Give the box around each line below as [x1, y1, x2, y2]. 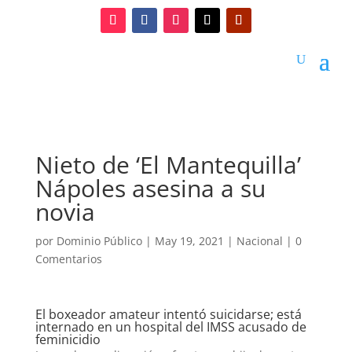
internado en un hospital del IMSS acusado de [35, 317, 306, 335]
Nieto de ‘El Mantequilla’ [35, 148, 301, 181]
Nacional [236, 233, 283, 248]
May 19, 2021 [154, 233, 224, 248]
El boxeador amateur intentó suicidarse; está [35, 305, 302, 323]
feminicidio [35, 330, 101, 348]
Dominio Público [56, 233, 142, 248]
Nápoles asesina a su [35, 171, 266, 204]
